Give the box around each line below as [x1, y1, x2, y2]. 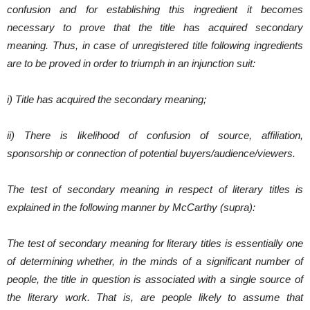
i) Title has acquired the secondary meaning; [7, 93, 206, 105]
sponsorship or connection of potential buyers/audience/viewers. [7, 147, 295, 159]
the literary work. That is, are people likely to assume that [7, 291, 303, 303]
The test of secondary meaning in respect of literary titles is [7, 183, 303, 195]
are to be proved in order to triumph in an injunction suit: [7, 57, 255, 69]
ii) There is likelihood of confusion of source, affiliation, [7, 129, 303, 141]
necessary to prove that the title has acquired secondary [7, 21, 303, 33]
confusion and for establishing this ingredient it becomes [7, 3, 303, 15]
